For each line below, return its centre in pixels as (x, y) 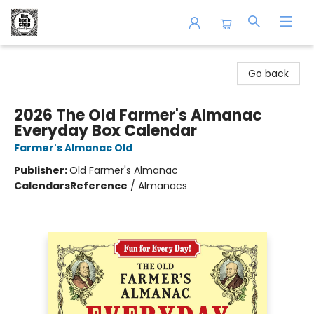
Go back (268, 74)
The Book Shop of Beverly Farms (89, 58)
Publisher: (42, 170)
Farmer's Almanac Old (73, 148)
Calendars (42, 186)
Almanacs (163, 186)
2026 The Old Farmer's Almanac (138, 115)
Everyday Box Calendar (105, 131)
